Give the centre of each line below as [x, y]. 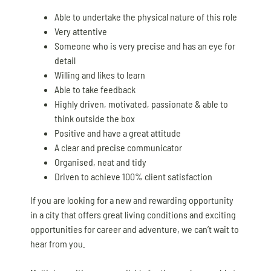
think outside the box [95, 118]
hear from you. [58, 243]
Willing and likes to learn [100, 74]
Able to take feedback [95, 89]
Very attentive [81, 31]
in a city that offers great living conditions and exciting [133, 214]
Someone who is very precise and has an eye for [145, 45]
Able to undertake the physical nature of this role [146, 16]
